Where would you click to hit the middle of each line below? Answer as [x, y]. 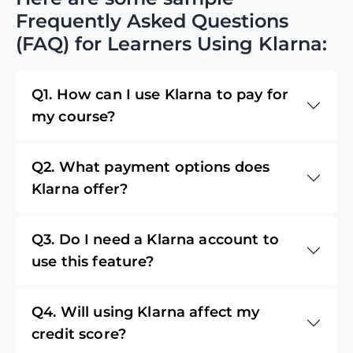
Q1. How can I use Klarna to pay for [160, 94]
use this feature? [93, 261]
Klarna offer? [80, 189]
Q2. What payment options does [151, 167]
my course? [74, 116]
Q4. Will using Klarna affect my [146, 312]
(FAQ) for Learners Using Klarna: [171, 43]
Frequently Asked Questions [152, 20]
